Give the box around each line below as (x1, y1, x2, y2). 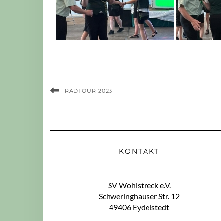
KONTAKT (119, 147, 159, 156)
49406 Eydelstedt (109, 202, 169, 212)
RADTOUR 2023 (65, 87, 112, 94)
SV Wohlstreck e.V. (108, 181, 171, 190)
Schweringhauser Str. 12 (99, 191, 180, 201)
